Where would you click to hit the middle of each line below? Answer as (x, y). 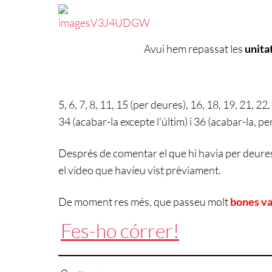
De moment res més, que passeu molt (144, 202)
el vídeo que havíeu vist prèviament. (140, 170)
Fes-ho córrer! (120, 231)
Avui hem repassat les (194, 49)
